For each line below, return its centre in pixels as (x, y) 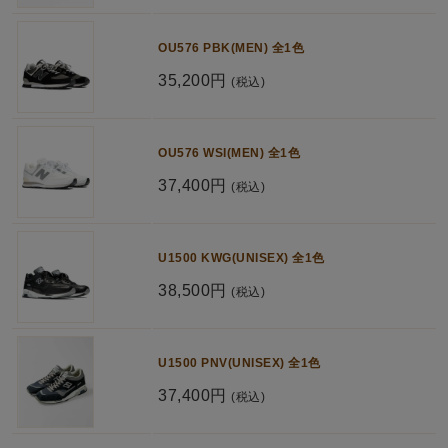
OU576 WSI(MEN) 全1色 (229, 153)
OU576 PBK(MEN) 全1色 (231, 48)
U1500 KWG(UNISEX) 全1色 (241, 258)
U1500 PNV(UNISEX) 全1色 (239, 363)
